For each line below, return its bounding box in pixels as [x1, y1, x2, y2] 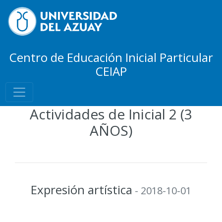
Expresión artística [31, 181, 132, 198]
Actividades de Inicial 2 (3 [30, 105, 192, 123]
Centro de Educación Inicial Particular [9, 49, 213, 65]
